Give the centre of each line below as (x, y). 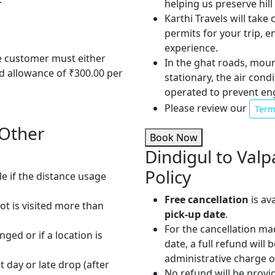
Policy (168, 177)
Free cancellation (207, 200)
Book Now (174, 138)
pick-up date (195, 215)
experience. (191, 48)
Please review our (207, 108)
